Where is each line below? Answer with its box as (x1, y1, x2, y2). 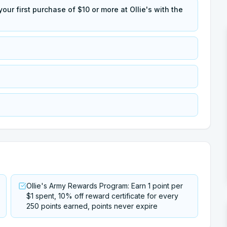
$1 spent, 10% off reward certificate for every (26, 192, 178, 200)
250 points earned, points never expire (26, 202, 158, 210)
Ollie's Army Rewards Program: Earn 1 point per (26, 181, 183, 190)
